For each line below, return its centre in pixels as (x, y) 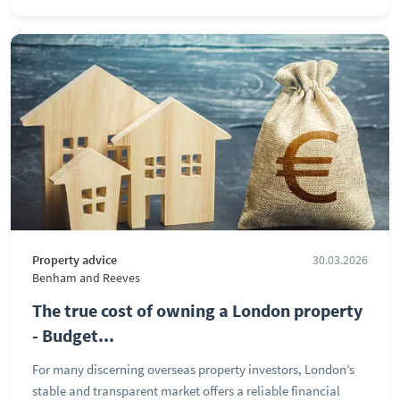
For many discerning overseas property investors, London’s (193, 369)
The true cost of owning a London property (197, 310)
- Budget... (73, 335)
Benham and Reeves (86, 278)
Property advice (75, 260)
